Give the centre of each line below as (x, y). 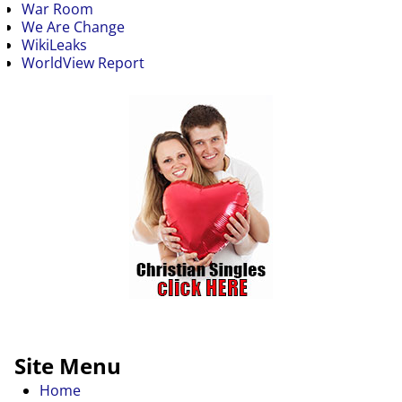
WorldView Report (83, 62)
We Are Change (73, 26)
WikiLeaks (54, 44)
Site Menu (68, 365)
